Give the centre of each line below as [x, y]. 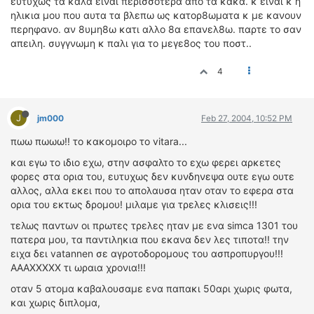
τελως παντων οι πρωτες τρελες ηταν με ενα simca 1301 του [154, 225]
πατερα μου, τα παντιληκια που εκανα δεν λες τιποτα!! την [150, 239]
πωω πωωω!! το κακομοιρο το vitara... [99, 141]
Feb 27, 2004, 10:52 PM [247, 118]
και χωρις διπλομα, [55, 302]
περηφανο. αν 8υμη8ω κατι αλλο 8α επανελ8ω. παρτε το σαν [156, 29]
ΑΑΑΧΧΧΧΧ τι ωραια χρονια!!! [78, 267]
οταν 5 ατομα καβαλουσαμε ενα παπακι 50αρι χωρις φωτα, [151, 288]
